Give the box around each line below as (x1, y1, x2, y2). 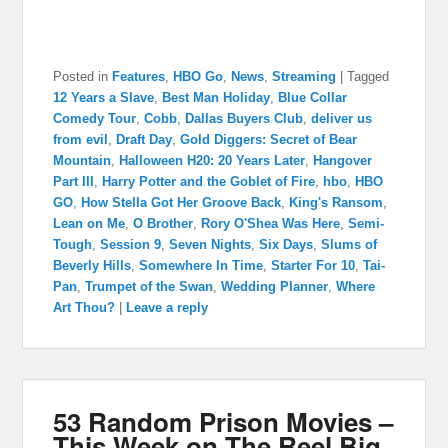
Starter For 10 (271, 258, 356, 274)
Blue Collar (278, 90, 348, 106)
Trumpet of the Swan (85, 279, 214, 295)
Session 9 (100, 237, 162, 253)
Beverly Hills (53, 258, 132, 274)
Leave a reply (126, 300, 209, 316)
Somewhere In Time (139, 258, 264, 274)
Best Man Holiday (162, 90, 271, 106)
